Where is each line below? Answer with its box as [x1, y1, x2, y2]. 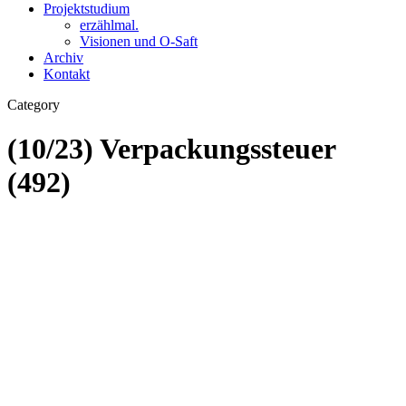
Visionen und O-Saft [80, 34, 198, 49]
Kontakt [43, 66, 90, 82]
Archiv [43, 50, 83, 65]
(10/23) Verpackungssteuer [7, 132, 335, 166]
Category [7, 97, 60, 112]
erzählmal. [80, 17, 139, 33]
